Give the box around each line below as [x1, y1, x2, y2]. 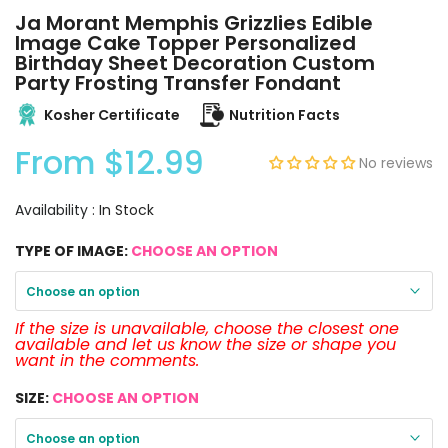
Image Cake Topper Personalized [15, 29, 356, 58]
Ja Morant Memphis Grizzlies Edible [15, 9, 373, 38]
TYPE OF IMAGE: [15, 241, 131, 262]
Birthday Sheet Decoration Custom [15, 49, 375, 78]
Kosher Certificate [44, 104, 180, 125]
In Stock [99, 200, 154, 221]
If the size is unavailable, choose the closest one [15, 317, 399, 341]
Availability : [15, 200, 99, 221]
